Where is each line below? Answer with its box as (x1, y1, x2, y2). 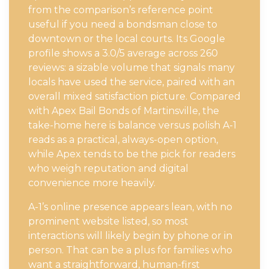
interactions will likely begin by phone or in (28, 230, 232, 242)
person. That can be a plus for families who (28, 244, 232, 256)
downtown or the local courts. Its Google (28, 33, 225, 45)
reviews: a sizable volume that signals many (28, 62, 235, 74)
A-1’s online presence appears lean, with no (28, 201, 232, 213)
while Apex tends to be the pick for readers (28, 148, 235, 160)
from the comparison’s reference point (28, 4, 213, 16)
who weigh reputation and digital (28, 163, 189, 175)
